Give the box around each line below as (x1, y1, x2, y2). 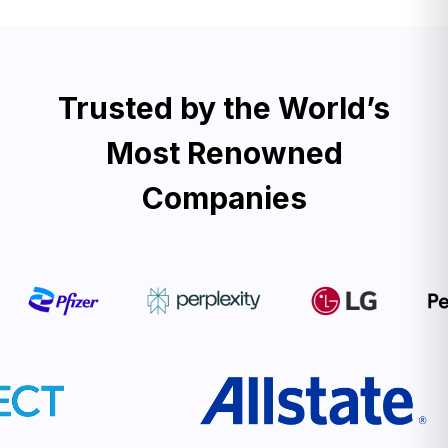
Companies (141, 179, 307, 216)
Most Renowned (105, 134, 343, 171)
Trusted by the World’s (58, 89, 390, 126)
